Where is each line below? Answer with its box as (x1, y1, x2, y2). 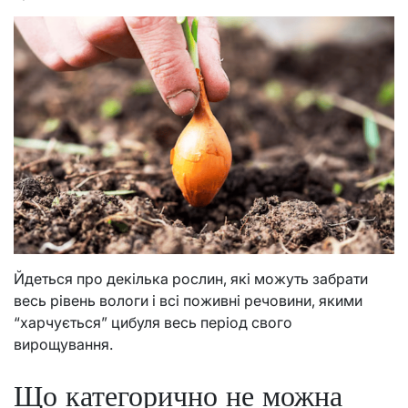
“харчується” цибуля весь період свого (14, 312, 292, 331)
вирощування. (14, 334, 117, 353)
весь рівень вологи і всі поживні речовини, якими (14, 291, 362, 310)
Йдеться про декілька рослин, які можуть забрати (14, 269, 368, 288)
